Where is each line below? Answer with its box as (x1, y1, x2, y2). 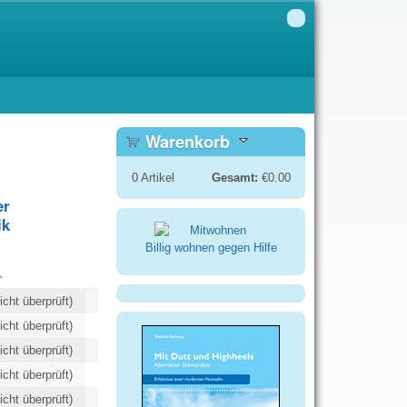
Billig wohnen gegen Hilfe (144, 241, 277, 255)
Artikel (137, 171, 174, 184)
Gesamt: (211, 171, 258, 184)
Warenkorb (145, 130, 230, 154)
